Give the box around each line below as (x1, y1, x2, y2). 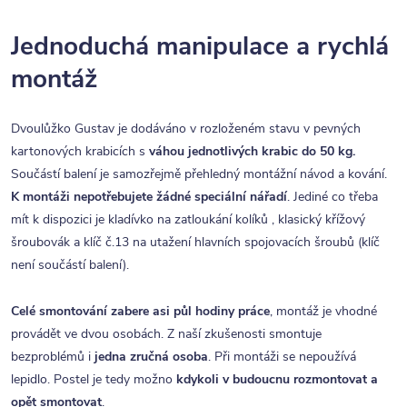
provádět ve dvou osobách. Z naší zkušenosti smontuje (11, 324, 322, 342)
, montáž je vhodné (270, 302, 377, 320)
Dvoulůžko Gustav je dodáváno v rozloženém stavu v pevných (11, 119, 361, 137)
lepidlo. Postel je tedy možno (11, 370, 176, 388)
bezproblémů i (11, 347, 94, 365)
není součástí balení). (11, 255, 129, 273)
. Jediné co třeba (287, 187, 378, 205)
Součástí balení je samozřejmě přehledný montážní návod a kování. (11, 164, 387, 183)
